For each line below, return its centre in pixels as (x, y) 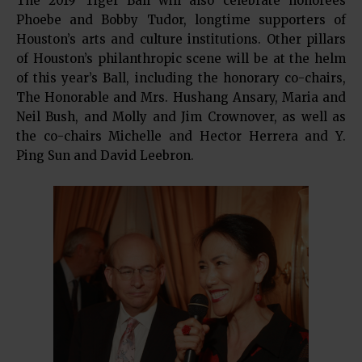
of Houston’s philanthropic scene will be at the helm (181, 59)
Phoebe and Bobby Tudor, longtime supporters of (181, 20)
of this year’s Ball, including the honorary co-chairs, (181, 78)
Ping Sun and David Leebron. (105, 156)
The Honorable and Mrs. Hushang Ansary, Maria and (181, 98)
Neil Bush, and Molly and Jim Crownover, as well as (181, 117)
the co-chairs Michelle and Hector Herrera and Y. (181, 137)
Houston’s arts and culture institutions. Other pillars (181, 40)
